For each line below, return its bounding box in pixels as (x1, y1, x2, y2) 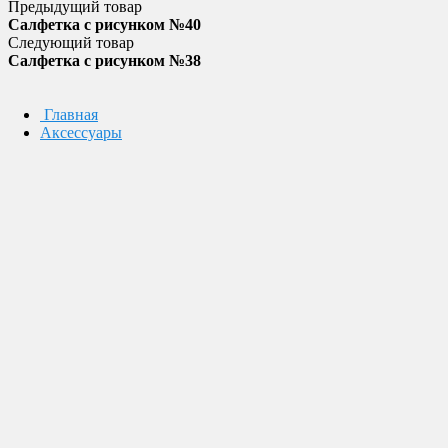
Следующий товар (8, 34, 134, 51)
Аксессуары (40, 124, 122, 141)
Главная (44, 106, 98, 123)
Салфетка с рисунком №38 (8, 52, 201, 69)
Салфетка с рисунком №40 (8, 16, 201, 33)
